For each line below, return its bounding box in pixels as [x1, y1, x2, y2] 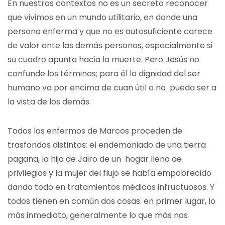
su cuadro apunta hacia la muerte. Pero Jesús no [8, 54, 199, 65]
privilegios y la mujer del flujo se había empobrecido [8, 167, 211, 179]
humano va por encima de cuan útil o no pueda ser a [8, 82, 216, 93]
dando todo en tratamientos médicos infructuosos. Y [8, 181, 214, 193]
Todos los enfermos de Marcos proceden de [8, 125, 182, 137]
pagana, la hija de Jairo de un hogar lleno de [8, 153, 182, 165]
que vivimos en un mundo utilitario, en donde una [8, 12, 197, 23]
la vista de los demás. [8, 96, 91, 107]
